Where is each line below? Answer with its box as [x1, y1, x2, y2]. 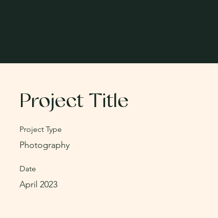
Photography [19, 140, 70, 150]
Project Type [19, 125, 62, 134]
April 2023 [19, 179, 57, 190]
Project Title [19, 92, 128, 111]
